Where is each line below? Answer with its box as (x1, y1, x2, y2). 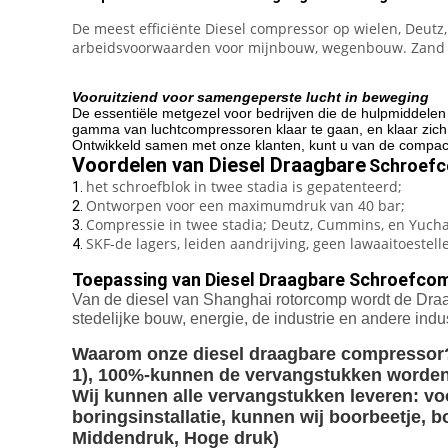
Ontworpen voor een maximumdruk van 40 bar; (86, 196, 405, 215)
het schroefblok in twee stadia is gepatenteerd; (86, 177, 402, 196)
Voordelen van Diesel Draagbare (72, 153, 366, 177)
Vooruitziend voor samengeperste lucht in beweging (72, 89, 429, 105)
